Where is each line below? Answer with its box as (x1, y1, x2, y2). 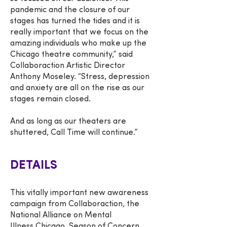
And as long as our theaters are (10, 118, 126, 126)
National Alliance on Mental (10, 211, 111, 219)
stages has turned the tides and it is (10, 17, 140, 25)
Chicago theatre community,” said (10, 51, 133, 59)
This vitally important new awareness (10, 189, 148, 197)
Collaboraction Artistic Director (10, 62, 125, 70)
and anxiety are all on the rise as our (10, 84, 144, 92)
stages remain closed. (10, 95, 91, 103)
